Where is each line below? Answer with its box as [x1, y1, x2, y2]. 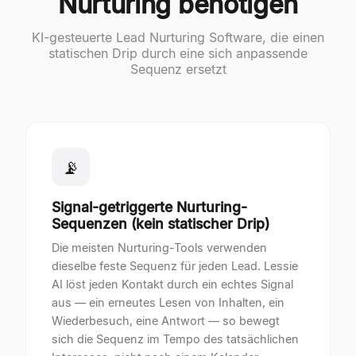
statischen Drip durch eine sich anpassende [48, 45, 308, 61]
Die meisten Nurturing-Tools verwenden [52, 241, 267, 254]
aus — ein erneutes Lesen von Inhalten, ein [52, 296, 284, 309]
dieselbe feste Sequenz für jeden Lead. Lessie [52, 259, 298, 273]
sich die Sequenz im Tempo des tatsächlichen [52, 332, 299, 346]
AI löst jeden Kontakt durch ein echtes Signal [52, 277, 293, 291]
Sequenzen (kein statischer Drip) [52, 215, 269, 232]
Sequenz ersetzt [130, 61, 226, 77]
